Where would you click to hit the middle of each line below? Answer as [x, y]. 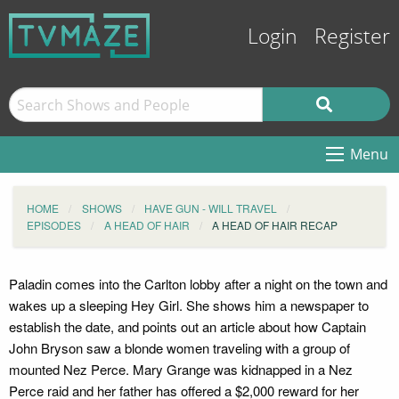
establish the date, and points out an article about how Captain [187, 326]
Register [352, 37]
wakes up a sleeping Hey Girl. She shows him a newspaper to [189, 305]
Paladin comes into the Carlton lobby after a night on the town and [198, 284]
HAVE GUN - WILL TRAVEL [211, 208]
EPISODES [54, 225]
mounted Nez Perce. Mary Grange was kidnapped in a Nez [181, 369]
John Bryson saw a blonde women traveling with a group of [179, 348]
